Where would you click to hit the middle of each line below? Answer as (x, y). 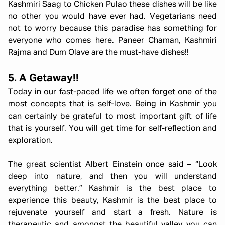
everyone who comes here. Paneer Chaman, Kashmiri (113, 41)
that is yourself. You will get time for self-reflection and (113, 129)
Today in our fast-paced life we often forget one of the (113, 92)
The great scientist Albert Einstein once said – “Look (113, 165)
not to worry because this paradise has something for (113, 29)
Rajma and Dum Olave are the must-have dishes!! (98, 53)
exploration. (30, 141)
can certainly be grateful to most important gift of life (113, 117)
